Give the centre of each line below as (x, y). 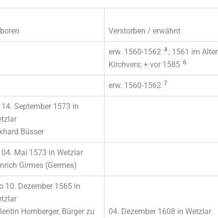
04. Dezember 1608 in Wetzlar (160, 211)
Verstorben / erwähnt (145, 31)
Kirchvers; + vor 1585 (145, 64)
